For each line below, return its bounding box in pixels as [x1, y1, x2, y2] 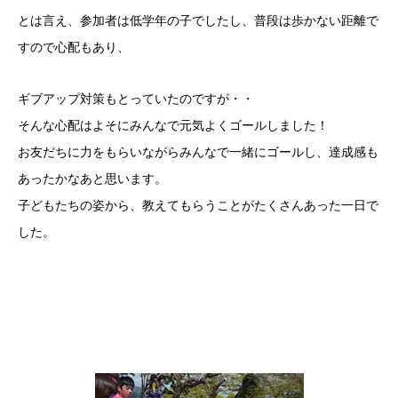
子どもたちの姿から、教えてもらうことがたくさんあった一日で [18, 198, 378, 212]
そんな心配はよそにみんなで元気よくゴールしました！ [18, 118, 329, 132]
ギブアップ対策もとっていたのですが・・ [18, 92, 254, 106]
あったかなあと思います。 [18, 171, 167, 186]
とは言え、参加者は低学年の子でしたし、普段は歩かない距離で [18, 13, 378, 28]
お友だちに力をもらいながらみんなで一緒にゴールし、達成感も [18, 145, 378, 159]
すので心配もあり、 [18, 40, 130, 54]
